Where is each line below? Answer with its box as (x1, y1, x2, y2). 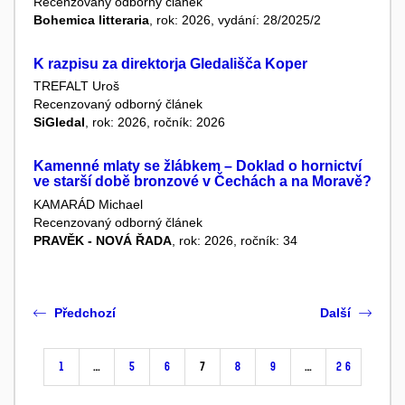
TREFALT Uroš (33, 79, 119, 94)
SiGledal (33, 115, 85, 130)
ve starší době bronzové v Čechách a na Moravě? (33, 174, 372, 190)
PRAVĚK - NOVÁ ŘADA (33, 232, 172, 248)
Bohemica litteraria (33, 13, 149, 28)
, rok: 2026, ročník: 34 (172, 232, 297, 248)
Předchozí (54, 305, 116, 320)
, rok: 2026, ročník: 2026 (85, 115, 225, 130)
